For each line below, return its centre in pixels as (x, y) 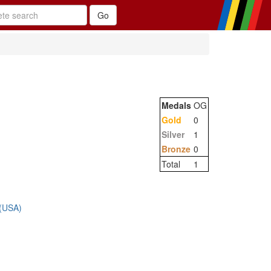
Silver (173, 134)
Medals (176, 105)
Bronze (176, 149)
